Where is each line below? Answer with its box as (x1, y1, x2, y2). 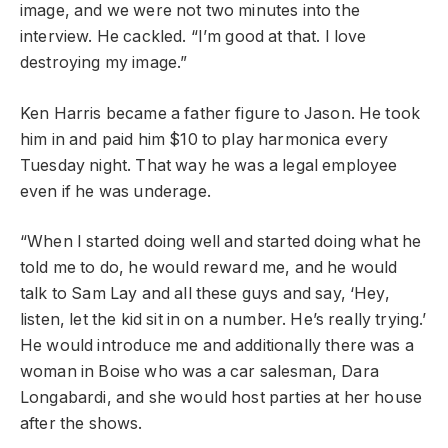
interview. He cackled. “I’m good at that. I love (20, 27, 367, 47)
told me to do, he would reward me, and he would (20, 258, 398, 278)
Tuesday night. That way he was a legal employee (20, 155, 398, 175)
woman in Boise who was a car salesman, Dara (20, 362, 379, 382)
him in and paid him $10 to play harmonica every (20, 129, 389, 149)
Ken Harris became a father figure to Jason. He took (20, 103, 421, 123)
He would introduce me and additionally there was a (20, 336, 414, 356)
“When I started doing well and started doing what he (20, 232, 422, 252)
